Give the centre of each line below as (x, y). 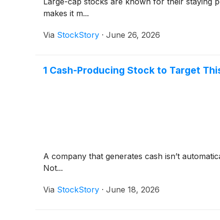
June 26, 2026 (133, 35)
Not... (53, 168)
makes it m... (66, 13)
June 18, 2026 (133, 189)
